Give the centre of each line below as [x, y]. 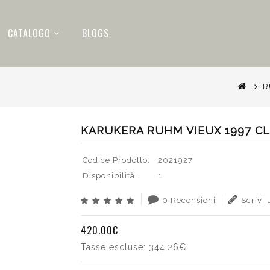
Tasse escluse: [115, 247]
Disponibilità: [110, 176]
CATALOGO [29, 33]
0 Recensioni [189, 200]
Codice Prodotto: [116, 160]
